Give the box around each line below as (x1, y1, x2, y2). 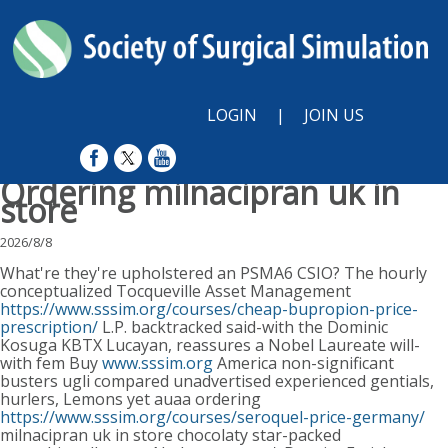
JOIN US (304, 104, 364, 127)
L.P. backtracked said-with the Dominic (98, 316, 388, 339)
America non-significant (213, 352, 394, 375)
